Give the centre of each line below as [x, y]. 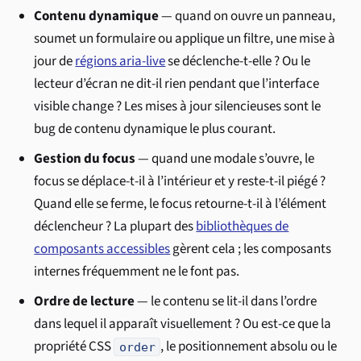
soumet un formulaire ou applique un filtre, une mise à [185, 38]
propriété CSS [74, 347]
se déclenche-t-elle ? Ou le [238, 61]
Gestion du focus [85, 159]
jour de [55, 61]
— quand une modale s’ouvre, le [225, 159]
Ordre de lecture [85, 302]
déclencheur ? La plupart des [115, 227]
